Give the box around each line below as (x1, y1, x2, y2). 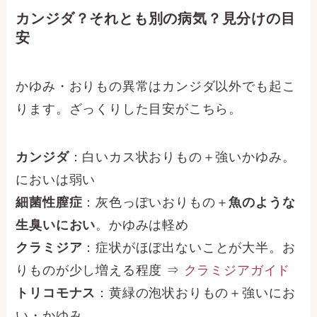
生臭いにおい (16, 217, 96, 232)
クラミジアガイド (183, 263, 291, 277)
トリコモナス (16, 285, 96, 300)
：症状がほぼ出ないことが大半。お (82, 240, 296, 255)
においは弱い (16, 172, 96, 187)
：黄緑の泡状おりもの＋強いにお (96, 285, 296, 300)
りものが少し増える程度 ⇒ (16, 263, 184, 277)
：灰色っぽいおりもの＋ (82, 195, 229, 209)
